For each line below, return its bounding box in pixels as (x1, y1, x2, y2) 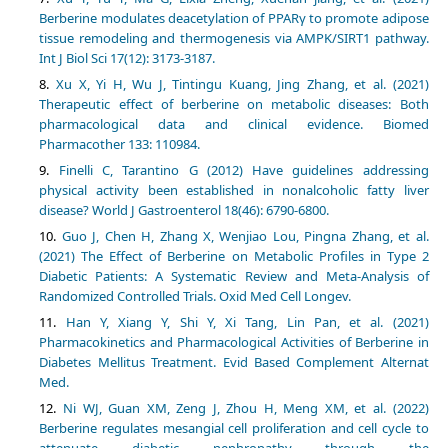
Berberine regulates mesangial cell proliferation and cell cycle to (39, 419, 429, 438)
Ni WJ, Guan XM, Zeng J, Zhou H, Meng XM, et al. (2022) (63, 399, 429, 418)
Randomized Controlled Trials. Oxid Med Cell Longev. (39, 287, 352, 306)
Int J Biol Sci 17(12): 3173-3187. (39, 49, 216, 68)
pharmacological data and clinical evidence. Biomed (39, 115, 429, 134)
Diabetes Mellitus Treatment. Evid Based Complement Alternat (39, 353, 429, 372)
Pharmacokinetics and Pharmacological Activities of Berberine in (39, 333, 429, 352)
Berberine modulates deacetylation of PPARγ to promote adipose (39, 9, 429, 28)
